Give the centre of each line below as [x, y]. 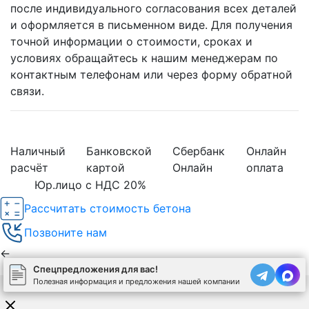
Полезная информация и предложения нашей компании [137, 281]
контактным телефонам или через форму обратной [151, 74]
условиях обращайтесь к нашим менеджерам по [144, 58]
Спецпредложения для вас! [96, 269]
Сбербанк [199, 151]
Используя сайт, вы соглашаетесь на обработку [102, 285]
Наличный [38, 151]
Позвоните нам [66, 233]
